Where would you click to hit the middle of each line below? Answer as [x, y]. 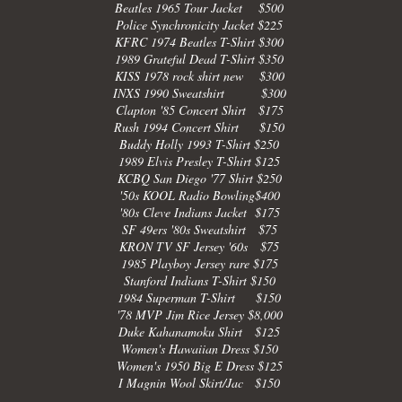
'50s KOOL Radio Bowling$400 [199, 195]
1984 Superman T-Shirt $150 [200, 297]
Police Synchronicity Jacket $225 [200, 25]
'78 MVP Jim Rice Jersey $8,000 [199, 315]
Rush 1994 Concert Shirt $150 [200, 127]
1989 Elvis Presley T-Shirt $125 [200, 161]
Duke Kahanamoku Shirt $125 [200, 332]
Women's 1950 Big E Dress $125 [199, 366]
